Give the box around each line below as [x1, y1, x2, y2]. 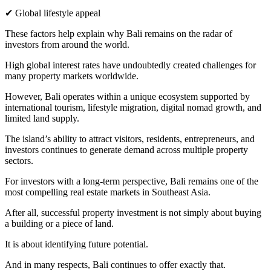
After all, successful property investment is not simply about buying [5, 207, 261, 218]
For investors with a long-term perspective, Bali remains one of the [5, 176, 258, 187]
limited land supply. [5, 113, 79, 124]
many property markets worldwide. [5, 71, 139, 82]
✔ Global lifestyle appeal [5, 8, 100, 19]
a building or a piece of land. [5, 218, 114, 229]
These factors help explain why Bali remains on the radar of [5, 28, 232, 39]
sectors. [5, 155, 33, 166]
